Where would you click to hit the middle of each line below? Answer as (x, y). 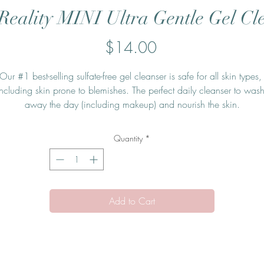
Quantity (128, 138)
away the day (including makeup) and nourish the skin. (132, 105)
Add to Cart (132, 201)
